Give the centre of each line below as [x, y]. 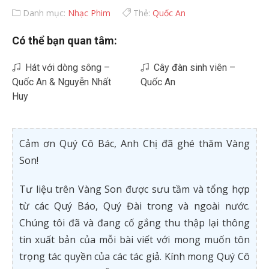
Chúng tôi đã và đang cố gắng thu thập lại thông [134, 223]
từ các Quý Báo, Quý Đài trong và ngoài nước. [134, 206]
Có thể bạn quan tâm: [65, 41]
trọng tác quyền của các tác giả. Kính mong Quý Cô [134, 256]
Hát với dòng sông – [65, 68]
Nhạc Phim [89, 13]
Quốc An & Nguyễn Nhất [62, 82]
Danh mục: [44, 13]
